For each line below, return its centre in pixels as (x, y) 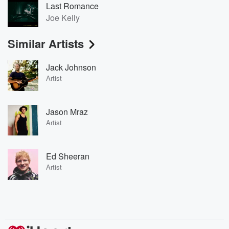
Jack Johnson (71, 67)
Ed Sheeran (68, 156)
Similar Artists (46, 43)
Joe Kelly (63, 18)
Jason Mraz (67, 111)
